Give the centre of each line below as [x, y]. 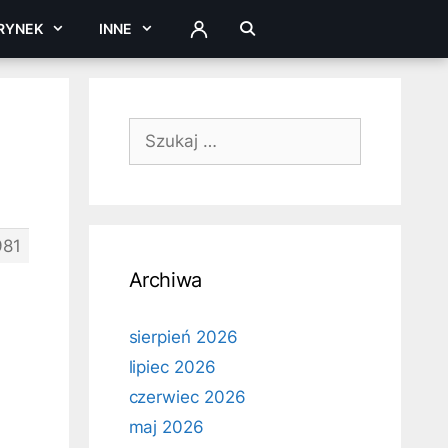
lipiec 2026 [172, 367]
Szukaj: [156, 129]
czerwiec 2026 [187, 397]
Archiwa [165, 280]
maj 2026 [166, 427]
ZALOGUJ [220, 34]
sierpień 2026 [183, 337]
